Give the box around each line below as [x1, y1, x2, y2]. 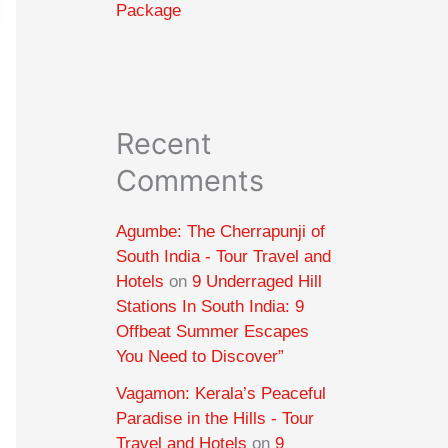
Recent [116, 125, 212, 161]
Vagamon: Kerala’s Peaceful [116, 384, 326, 404]
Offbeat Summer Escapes [116, 321, 309, 341]
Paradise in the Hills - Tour [116, 409, 314, 429]
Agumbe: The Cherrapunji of [116, 221, 325, 241]
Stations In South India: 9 [116, 296, 304, 316]
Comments [116, 162, 264, 198]
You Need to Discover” [116, 346, 284, 366]
